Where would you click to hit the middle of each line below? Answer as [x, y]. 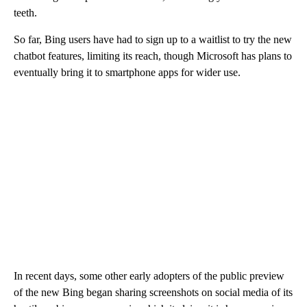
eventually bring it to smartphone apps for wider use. [127, 72]
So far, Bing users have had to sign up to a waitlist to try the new [153, 39]
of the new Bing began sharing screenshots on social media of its [153, 292]
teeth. [25, 12]
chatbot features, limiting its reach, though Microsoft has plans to [153, 56]
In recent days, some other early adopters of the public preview [149, 275]
